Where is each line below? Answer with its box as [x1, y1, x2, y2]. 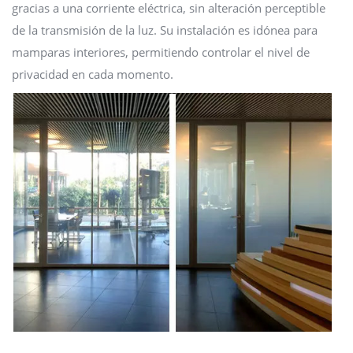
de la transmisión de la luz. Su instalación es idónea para [12, 22, 318, 39]
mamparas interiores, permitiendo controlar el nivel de [12, 44, 310, 61]
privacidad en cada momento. [12, 66, 173, 83]
